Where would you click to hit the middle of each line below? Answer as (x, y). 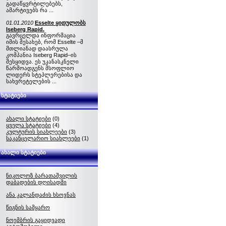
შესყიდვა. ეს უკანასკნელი (42, 62)
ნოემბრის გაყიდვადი (36, 220)
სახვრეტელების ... (31, 81)
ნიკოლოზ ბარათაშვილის (42, 176)
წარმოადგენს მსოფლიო (40, 68)
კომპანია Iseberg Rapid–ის (41, 55)
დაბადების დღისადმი (36, 182)
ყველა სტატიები (29, 125)
